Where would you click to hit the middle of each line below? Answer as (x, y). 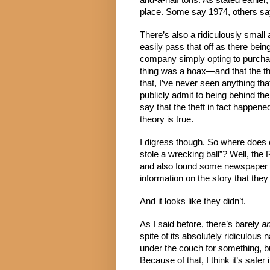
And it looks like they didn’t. (193, 202)
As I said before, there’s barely (201, 224)
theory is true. (167, 120)
